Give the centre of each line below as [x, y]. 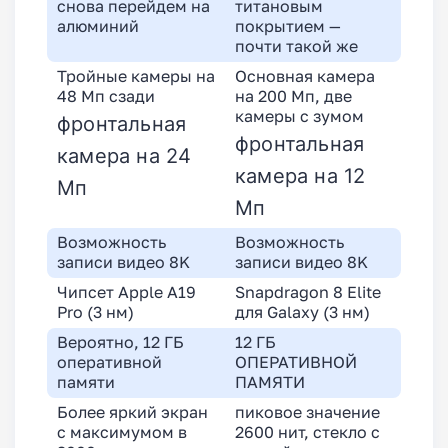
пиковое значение [307, 413]
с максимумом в [122, 433]
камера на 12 [300, 175]
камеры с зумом [299, 117]
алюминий [98, 27]
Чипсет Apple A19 [126, 293]
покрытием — [288, 27]
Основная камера [305, 77]
